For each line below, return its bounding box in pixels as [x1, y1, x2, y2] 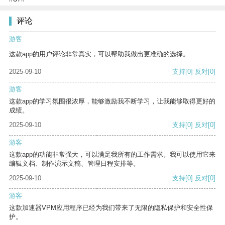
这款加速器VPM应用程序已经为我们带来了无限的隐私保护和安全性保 [9, 204, 213, 212]
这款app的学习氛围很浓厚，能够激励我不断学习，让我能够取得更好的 [9, 97, 215, 105]
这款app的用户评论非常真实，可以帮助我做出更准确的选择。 [9, 50, 189, 58]
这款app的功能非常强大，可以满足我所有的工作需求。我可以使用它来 [9, 151, 215, 159]
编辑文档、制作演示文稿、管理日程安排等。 [9, 160, 140, 168]
